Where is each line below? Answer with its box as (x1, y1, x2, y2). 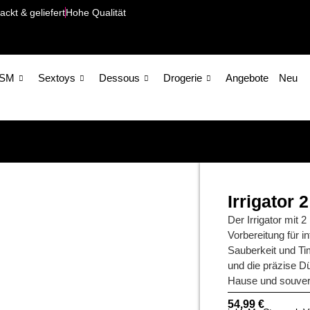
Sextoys (37, 71, 75, 84)
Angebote (225, 71, 268, 84)
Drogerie (163, 71, 202, 84)
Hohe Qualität (65, 7, 126, 18)
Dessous (98, 71, 140, 84)
